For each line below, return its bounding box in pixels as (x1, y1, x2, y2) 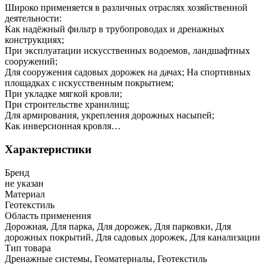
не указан (5, 178, 44, 188)
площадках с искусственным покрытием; (5, 78, 173, 89)
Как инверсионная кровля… (5, 121, 121, 132)
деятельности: (5, 13, 62, 24)
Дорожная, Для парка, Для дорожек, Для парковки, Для (5, 221, 231, 232)
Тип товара (5, 242, 51, 253)
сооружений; (5, 56, 57, 67)
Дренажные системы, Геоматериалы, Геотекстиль (5, 253, 207, 264)
